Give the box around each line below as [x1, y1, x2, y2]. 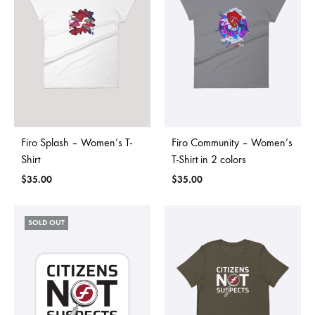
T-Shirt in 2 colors [172, 153, 246, 167]
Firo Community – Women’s [172, 136, 292, 150]
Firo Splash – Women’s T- [21, 136, 132, 150]
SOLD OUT [28, 218, 65, 228]
